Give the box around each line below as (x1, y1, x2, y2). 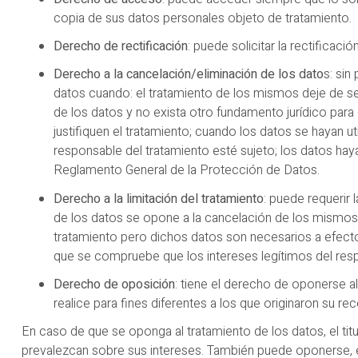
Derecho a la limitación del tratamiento (54, 189, 264, 209)
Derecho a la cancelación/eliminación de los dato (54, 65, 324, 85)
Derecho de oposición (54, 274, 175, 294)
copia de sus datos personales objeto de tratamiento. (54, 9, 352, 28)
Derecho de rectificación (54, 37, 188, 57)
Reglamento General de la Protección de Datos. (54, 161, 320, 181)
